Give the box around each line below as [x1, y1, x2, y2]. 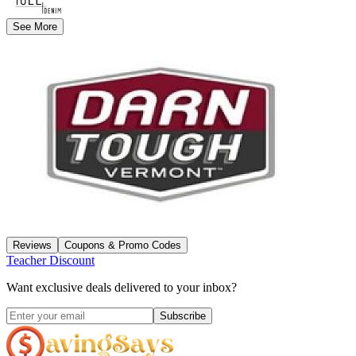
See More [13, 20, 57, 33]
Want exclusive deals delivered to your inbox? [6, 280, 237, 294]
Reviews [13, 238, 52, 251]
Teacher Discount [6, 253, 95, 267]
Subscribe [160, 309, 206, 322]
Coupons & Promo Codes [64, 238, 181, 251]
